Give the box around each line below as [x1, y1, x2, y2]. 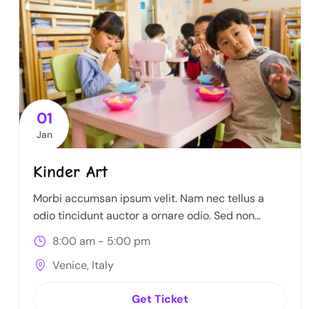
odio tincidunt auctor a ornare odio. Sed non [33, 208, 255, 223]
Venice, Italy [50, 257, 114, 272]
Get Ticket [132, 291, 188, 306]
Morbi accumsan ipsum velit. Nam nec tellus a [33, 191, 264, 206]
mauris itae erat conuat [33, 226, 151, 241]
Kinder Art [33, 162, 108, 182]
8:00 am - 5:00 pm [50, 234, 150, 249]
